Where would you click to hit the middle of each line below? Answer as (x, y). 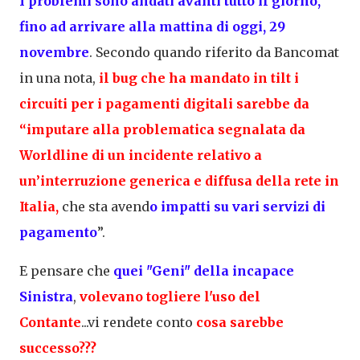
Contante (50, 323)
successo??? (58, 348)
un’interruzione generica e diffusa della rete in (179, 181)
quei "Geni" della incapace (202, 271)
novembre (54, 53)
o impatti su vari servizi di (237, 207)
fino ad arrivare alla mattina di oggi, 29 (152, 27)
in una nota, (57, 78)
